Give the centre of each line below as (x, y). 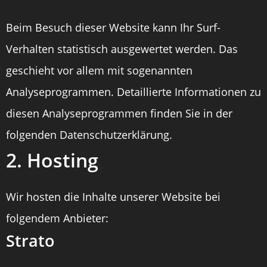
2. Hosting (52, 160)
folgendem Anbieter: (57, 218)
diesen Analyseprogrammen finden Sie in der (119, 113)
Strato (30, 240)
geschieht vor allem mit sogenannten (99, 70)
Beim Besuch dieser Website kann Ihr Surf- (113, 27)
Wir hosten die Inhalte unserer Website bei (113, 197)
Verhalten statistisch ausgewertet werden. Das (122, 49)
